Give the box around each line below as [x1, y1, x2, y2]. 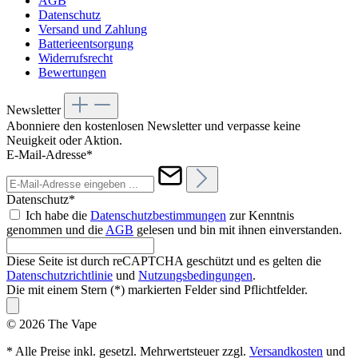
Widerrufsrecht [38, 51, 113, 66]
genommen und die [6, 223, 105, 237]
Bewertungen [38, 66, 106, 80]
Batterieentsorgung [38, 37, 133, 51]
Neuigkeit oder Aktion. [6, 133, 122, 148]
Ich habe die [26, 209, 90, 223]
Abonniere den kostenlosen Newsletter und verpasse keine [6, 119, 300, 133]
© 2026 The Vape [6, 317, 97, 332]
